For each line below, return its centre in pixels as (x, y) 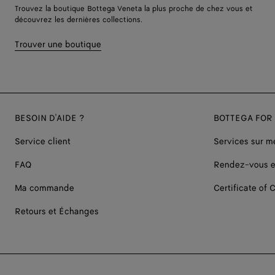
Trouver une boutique (58, 44)
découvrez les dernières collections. (79, 20)
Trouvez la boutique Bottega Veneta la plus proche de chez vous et (134, 9)
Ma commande (45, 188)
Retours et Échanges (57, 211)
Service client (43, 141)
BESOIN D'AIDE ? (49, 118)
